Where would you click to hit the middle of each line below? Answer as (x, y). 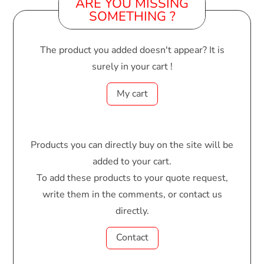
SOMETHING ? (132, 16)
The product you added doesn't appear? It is (132, 50)
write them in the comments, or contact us (132, 194)
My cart (132, 93)
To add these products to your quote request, (132, 178)
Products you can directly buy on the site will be (132, 145)
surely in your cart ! (132, 67)
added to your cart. (132, 161)
